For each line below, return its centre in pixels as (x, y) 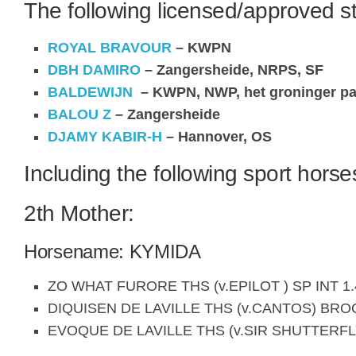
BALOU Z (79, 114)
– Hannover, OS (217, 136)
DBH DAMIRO (94, 70)
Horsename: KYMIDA (112, 251)
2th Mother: (79, 213)
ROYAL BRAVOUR (110, 47)
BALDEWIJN (90, 92)
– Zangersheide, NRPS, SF (232, 70)
